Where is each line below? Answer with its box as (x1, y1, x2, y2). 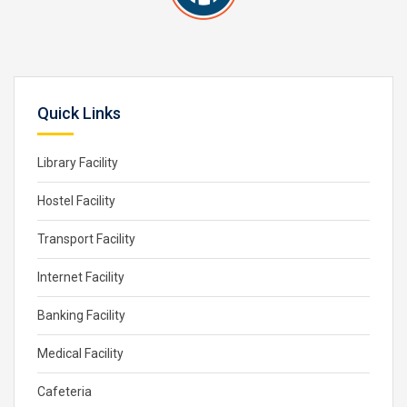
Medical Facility (37, 346, 124, 361)
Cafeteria (37, 384, 92, 399)
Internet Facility (37, 270, 124, 284)
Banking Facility (37, 308, 125, 323)
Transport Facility (37, 232, 135, 246)
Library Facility (37, 155, 118, 170)
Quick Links (37, 104, 121, 123)
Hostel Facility (37, 194, 115, 208)
